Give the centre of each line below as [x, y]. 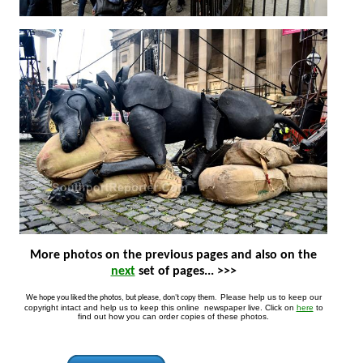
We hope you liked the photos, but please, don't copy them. [179, 297]
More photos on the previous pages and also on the [307, 255]
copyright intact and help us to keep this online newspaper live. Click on [236, 307]
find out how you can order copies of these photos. [225, 316]
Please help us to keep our [234, 297]
